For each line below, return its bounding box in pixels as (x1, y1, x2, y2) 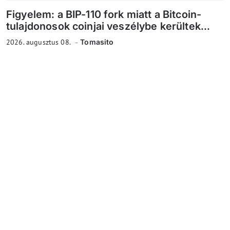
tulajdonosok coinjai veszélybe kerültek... (6, 20, 210, 33)
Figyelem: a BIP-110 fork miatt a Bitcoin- (6, 8, 202, 21)
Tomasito (80, 37, 114, 47)
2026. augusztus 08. (6, 37, 72, 47)
